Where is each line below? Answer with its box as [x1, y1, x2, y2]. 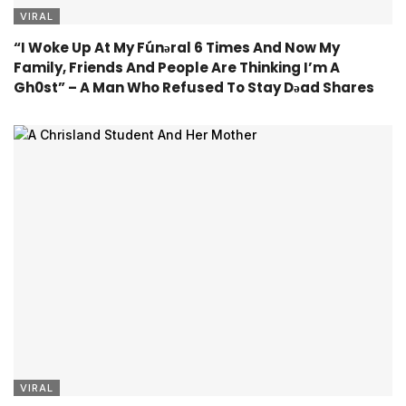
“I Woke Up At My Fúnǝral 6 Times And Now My [14, 38, 340, 58]
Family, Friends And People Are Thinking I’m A [14, 58, 340, 78]
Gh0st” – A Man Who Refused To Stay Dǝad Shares [14, 78, 374, 98]
